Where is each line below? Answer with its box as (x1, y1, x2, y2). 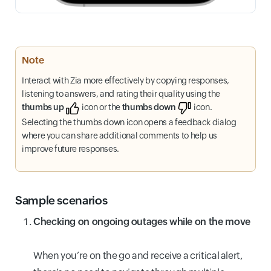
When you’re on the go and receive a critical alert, (33, 249, 243, 261)
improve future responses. (22, 143, 119, 154)
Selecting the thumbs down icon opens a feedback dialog (22, 117, 237, 127)
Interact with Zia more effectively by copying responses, (22, 76, 229, 86)
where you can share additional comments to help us (22, 130, 218, 140)
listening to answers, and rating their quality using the (22, 89, 220, 99)
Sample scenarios (15, 193, 108, 207)
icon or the (80, 102, 122, 113)
